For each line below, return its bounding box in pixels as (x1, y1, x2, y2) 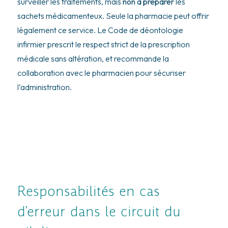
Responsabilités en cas (17, 182, 160, 201)
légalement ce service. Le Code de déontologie (17, 24, 183, 35)
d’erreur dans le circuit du (17, 202, 181, 221)
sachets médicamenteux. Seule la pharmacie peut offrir (17, 10, 209, 21)
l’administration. (17, 81, 72, 92)
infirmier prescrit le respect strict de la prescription (17, 39, 190, 49)
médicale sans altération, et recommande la (17, 53, 169, 64)
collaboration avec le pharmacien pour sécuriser (17, 67, 186, 78)
